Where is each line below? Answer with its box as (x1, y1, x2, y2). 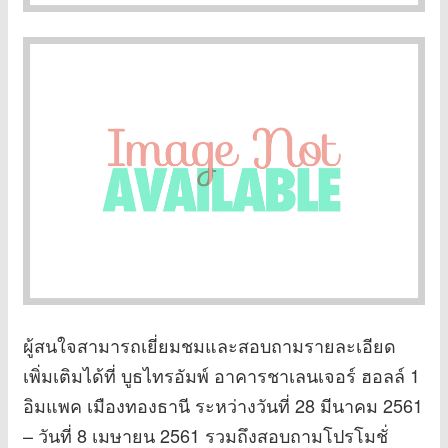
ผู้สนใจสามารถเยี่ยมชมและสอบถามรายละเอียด (23, 331, 396, 358)
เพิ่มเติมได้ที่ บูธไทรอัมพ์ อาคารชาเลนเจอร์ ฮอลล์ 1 (23, 361, 420, 388)
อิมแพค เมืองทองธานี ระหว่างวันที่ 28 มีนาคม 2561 (23, 391, 423, 418)
